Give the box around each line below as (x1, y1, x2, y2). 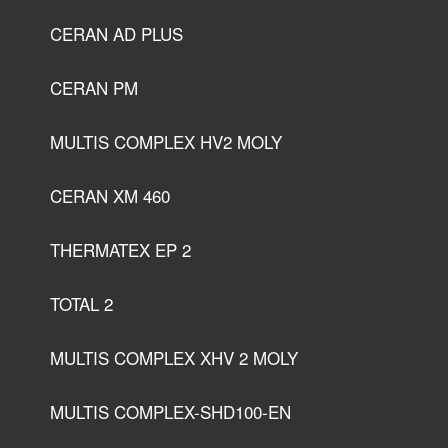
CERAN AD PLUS (50, 21, 183, 47)
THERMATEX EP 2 (50, 237, 191, 263)
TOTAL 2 (50, 291, 113, 317)
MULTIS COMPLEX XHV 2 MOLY (50, 345, 298, 371)
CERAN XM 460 (50, 183, 170, 209)
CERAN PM (50, 75, 138, 101)
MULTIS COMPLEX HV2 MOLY (50, 129, 282, 155)
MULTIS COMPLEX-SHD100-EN (50, 399, 291, 425)
